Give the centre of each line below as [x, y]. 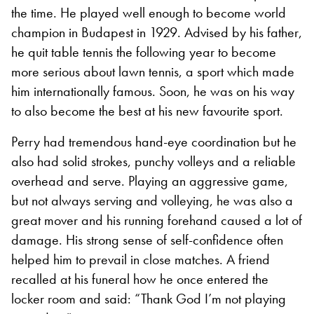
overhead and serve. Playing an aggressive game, [150, 180]
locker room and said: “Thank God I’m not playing [149, 298]
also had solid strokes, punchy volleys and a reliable [153, 161]
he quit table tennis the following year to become [144, 52]
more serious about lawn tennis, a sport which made [153, 71]
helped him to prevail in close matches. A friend [141, 259]
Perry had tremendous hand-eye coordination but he [154, 141]
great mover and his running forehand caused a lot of [157, 220]
